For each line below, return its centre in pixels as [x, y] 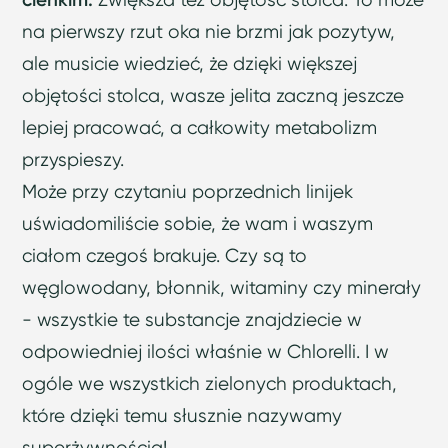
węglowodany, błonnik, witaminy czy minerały [222, 288]
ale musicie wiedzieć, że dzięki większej [190, 64]
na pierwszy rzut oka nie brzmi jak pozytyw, [209, 32]
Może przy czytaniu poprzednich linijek [188, 192]
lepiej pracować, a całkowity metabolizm [200, 128]
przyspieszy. [73, 160]
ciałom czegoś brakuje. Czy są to [165, 256]
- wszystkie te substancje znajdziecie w [192, 320]
